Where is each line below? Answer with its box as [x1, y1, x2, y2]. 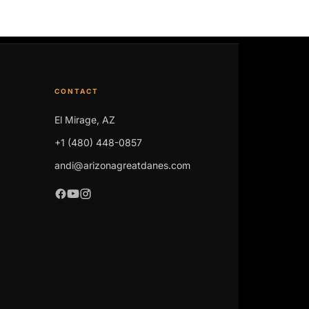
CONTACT [54, 86, 99, 95]
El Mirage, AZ [54, 113, 115, 126]
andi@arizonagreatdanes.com [54, 159, 190, 171]
